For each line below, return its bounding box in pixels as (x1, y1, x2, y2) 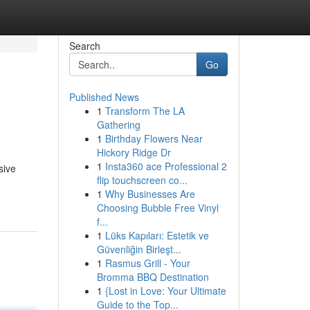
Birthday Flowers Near (104, 131, 203, 145)
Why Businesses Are (104, 187, 195, 201)
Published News (69, 90, 139, 104)
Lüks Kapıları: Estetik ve (104, 228, 209, 242)
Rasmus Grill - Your (104, 256, 190, 270)
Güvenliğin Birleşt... (96, 242, 181, 256)
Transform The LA (104, 104, 185, 118)
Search (69, 39, 100, 53)
